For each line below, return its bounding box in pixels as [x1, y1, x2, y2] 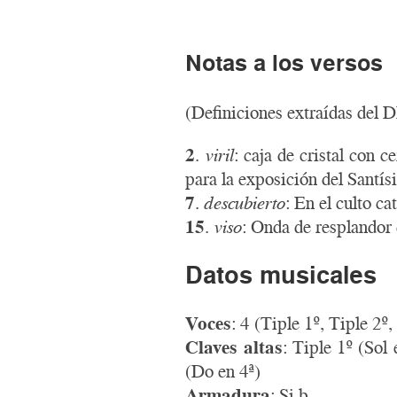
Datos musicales [185, 261, 378, 288]
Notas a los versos [185, 50, 384, 75]
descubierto [204, 192, 286, 214]
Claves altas [185, 336, 283, 357]
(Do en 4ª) [185, 360, 261, 381]
